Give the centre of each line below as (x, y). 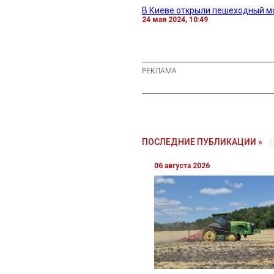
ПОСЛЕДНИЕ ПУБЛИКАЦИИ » (202, 142)
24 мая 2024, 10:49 (175, 19)
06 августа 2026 (182, 165)
